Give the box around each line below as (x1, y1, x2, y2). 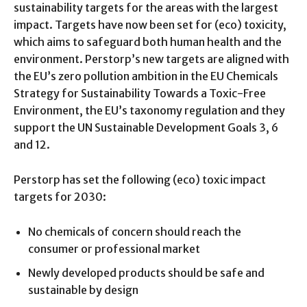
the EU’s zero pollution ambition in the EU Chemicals (14, 69, 278, 83)
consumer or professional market (28, 241, 200, 256)
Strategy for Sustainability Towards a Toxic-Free (14, 86, 266, 100)
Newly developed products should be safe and (28, 265, 265, 280)
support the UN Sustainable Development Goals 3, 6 (14, 120, 278, 134)
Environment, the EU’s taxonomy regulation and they (14, 103, 285, 117)
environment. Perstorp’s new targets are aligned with (14, 51, 289, 66)
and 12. (14, 137, 50, 151)
